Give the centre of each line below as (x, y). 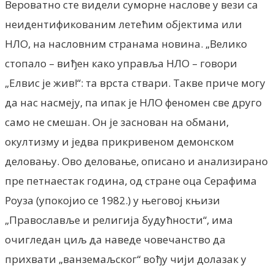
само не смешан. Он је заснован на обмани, (117, 122)
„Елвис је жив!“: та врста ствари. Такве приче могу (135, 83)
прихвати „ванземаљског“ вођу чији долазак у (126, 259)
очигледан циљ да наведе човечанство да (115, 239)
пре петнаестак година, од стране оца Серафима (131, 180)
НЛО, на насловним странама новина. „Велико (126, 43)
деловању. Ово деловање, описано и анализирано (136, 161)
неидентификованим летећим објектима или (124, 24)
